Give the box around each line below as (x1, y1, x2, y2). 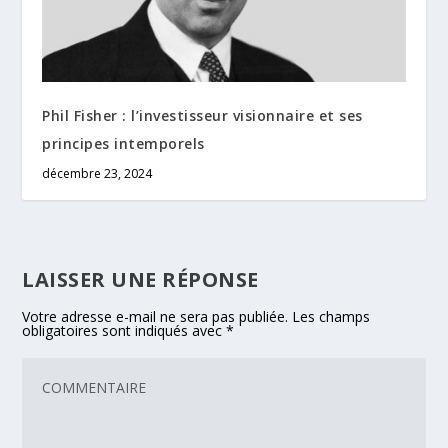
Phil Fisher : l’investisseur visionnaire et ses (42, 105, 363, 125)
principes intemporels (42, 133, 205, 153)
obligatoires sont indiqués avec (22, 320, 227, 340)
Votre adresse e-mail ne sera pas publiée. (22, 306, 289, 326)
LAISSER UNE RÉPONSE (22, 265, 259, 293)
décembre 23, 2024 (42, 164, 153, 182)
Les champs (292, 306, 371, 326)
